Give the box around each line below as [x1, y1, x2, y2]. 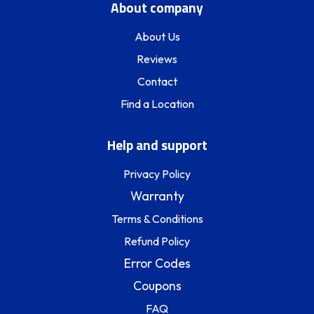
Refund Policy [124, 234, 190, 249]
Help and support [107, 135, 207, 156]
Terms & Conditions [111, 212, 203, 226]
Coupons [132, 278, 182, 294]
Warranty [130, 188, 184, 205]
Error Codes [123, 255, 191, 272]
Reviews [137, 51, 177, 66]
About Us [134, 29, 180, 43]
